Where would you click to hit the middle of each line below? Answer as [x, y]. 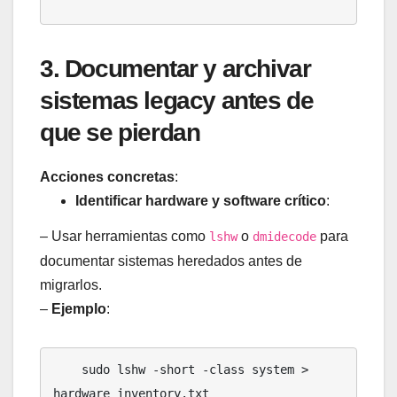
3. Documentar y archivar [175, 68]
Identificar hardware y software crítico [201, 200]
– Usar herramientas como [125, 236]
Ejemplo [79, 308]
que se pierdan [120, 132]
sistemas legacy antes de [177, 100]
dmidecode [284, 236]
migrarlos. [71, 284]
